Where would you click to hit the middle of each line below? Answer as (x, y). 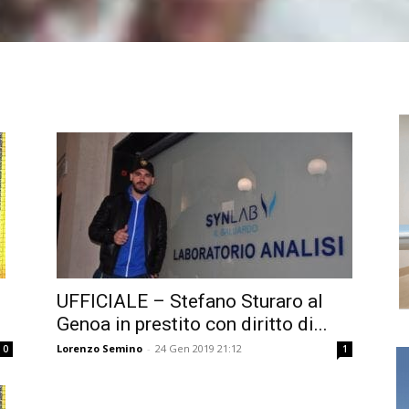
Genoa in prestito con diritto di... (192, 324)
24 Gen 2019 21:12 (199, 348)
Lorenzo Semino (100, 348)
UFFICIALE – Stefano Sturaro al (190, 301)
